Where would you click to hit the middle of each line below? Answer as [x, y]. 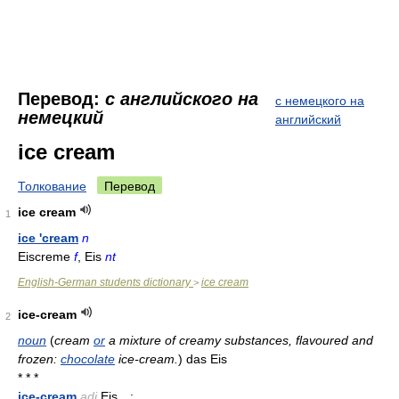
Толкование [52, 186]
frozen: [39, 359]
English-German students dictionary [106, 282]
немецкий [61, 118]
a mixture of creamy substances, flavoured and [239, 340]
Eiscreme [46, 256]
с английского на [182, 99]
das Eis [205, 359]
